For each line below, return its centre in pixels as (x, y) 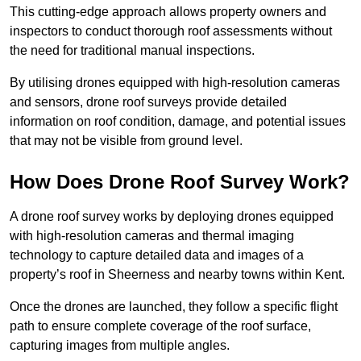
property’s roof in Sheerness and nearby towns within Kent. (177, 275)
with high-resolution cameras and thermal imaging (152, 236)
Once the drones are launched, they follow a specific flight (174, 307)
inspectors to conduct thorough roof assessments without (171, 31)
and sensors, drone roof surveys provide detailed (148, 102)
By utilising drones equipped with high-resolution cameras (175, 83)
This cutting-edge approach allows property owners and (168, 12)
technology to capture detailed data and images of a (157, 255)
